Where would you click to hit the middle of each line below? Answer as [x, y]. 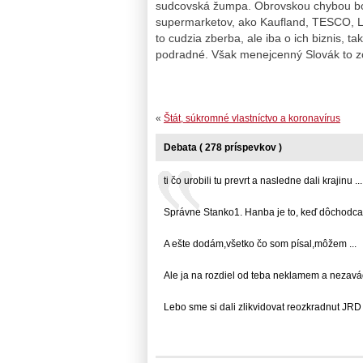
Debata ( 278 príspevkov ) [223, 147]
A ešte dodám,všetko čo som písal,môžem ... [260, 243]
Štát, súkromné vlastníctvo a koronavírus [252, 118]
